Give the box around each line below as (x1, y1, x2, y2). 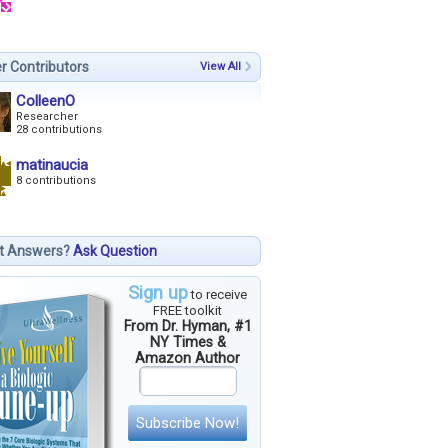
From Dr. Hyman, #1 (123, 318, 252, 335)
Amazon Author (135, 350, 240, 367)
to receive (188, 287, 247, 303)
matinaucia (16, 156, 88, 175)
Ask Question (73, 243, 157, 260)
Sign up (128, 282, 188, 304)
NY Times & (149, 334, 226, 351)
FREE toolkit (153, 303, 222, 319)
